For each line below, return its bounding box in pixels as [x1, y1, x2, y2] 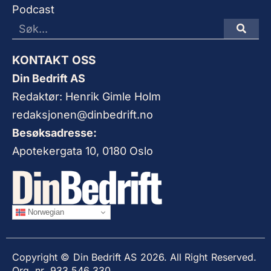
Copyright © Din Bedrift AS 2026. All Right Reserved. [12, 250, 256, 263]
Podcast [12, 2, 54, 16]
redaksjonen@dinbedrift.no [12, 108, 153, 121]
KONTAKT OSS [12, 53, 96, 67]
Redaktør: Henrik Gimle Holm [12, 90, 161, 103]
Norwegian [25, 207, 64, 217]
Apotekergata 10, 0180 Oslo [12, 144, 153, 157]
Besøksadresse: [12, 126, 97, 139]
